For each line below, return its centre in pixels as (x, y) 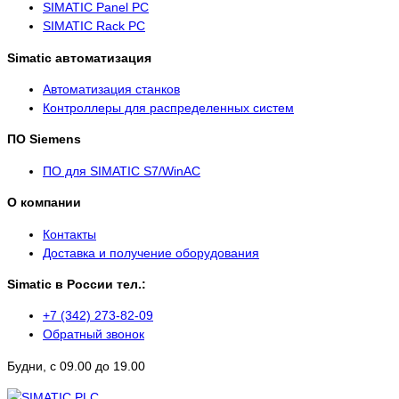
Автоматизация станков (111, 89)
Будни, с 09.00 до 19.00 (76, 366)
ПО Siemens (44, 139)
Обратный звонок (94, 334)
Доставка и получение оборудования (151, 252)
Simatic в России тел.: (77, 284)
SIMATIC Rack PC (94, 26)
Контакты (69, 234)
